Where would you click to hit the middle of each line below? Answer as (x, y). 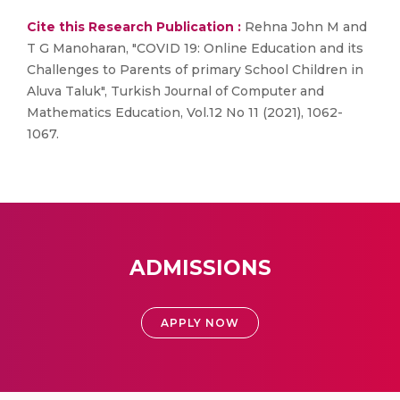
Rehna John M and (304, 27)
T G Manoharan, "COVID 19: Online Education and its (195, 48)
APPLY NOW (200, 323)
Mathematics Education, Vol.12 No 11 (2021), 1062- (185, 112)
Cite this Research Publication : (134, 27)
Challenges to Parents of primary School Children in (195, 70)
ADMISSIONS (200, 268)
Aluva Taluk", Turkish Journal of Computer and (175, 91)
